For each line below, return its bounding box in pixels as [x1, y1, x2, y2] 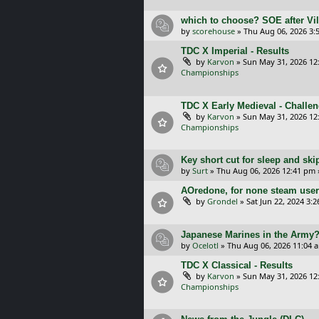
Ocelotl [192, 239, 219, 251]
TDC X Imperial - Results [181, 46, 289, 57]
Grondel [207, 196, 238, 207]
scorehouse [192, 26, 235, 37]
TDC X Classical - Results [181, 259, 293, 271]
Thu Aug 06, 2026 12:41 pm [216, 165, 315, 177]
